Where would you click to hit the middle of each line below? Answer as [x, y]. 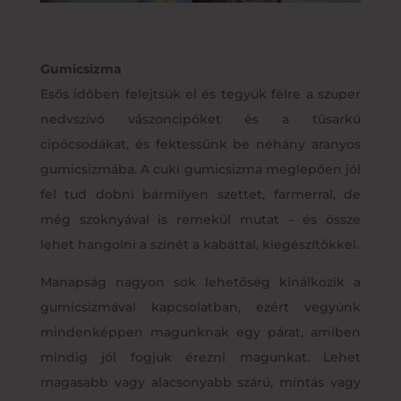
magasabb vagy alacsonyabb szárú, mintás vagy [200, 382]
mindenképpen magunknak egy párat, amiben [200, 332]
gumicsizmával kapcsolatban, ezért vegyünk [200, 307]
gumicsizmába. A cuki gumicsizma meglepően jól [200, 169]
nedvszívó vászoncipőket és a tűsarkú [200, 119]
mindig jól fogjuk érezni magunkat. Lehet [200, 357]
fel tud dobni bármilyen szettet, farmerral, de [200, 194]
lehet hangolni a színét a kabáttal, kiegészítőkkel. [199, 244]
